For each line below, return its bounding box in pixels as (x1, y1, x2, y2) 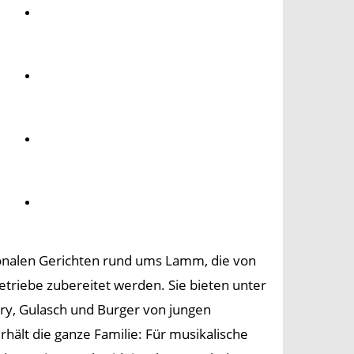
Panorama (45, 195, 107, 209)
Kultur (45, 132, 82, 145)
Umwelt (45, 6, 89, 19)
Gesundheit (45, 69, 115, 82)
